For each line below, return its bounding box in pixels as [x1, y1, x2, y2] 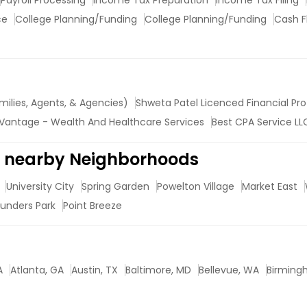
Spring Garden [82, 180, 149, 193]
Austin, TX [71, 263, 118, 277]
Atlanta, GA [10, 263, 64, 277]
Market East [242, 180, 297, 193]
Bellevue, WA [199, 263, 259, 277]
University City [6, 180, 74, 193]
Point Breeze [63, 199, 122, 212]
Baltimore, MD [125, 263, 191, 277]
